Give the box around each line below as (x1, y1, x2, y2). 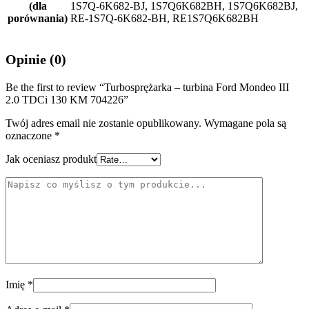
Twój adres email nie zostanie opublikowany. (6, 117, 201, 129)
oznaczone (6, 130, 54, 141)
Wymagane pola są (204, 117, 286, 129)
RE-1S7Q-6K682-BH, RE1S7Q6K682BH (70, 12, 259, 24)
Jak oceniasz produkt (6, 153, 97, 165)
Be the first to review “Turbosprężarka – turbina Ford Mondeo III (6, 81, 289, 93)
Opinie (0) (6, 52, 66, 67)
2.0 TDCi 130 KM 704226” (6, 94, 128, 106)
